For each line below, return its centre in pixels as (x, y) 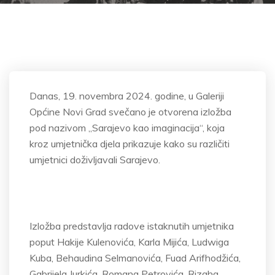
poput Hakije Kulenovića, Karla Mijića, (110, 242)
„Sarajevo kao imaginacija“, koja (157, 128)
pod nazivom (59, 128)
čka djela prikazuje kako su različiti (156, 144)
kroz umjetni (56, 144)
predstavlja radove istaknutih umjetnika (147, 226)
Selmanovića (133, 258)
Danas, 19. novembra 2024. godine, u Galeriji (127, 96)
